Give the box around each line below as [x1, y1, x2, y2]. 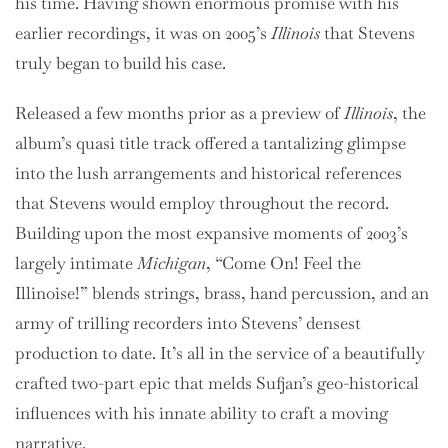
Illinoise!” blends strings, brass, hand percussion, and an [15, 282, 429, 305]
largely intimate [15, 252, 137, 275]
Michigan [137, 252, 206, 275]
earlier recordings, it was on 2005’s [15, 22, 271, 45]
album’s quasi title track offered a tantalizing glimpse [15, 132, 406, 155]
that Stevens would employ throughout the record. [15, 192, 389, 215]
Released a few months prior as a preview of [15, 102, 344, 125]
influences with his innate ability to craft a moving [15, 402, 388, 425]
